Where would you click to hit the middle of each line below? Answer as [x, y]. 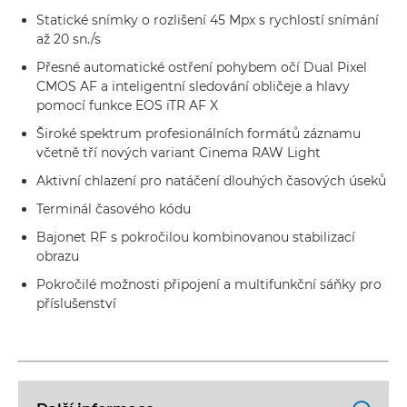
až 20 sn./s [69, 39]
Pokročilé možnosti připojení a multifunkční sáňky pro [209, 284]
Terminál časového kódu [114, 209]
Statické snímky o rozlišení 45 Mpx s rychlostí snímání [208, 20]
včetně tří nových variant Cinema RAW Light [179, 153]
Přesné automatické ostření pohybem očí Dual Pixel [202, 67]
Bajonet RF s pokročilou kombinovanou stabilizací [196, 237]
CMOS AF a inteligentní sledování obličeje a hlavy [193, 86]
